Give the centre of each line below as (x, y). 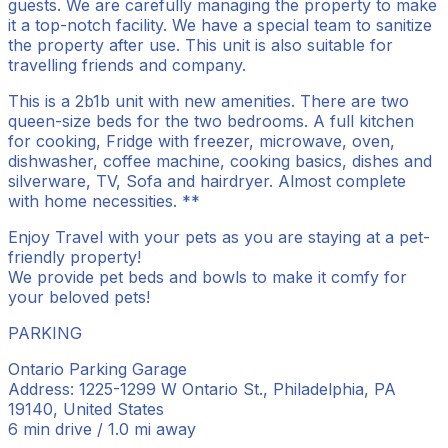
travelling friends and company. (127, 64)
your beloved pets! (79, 296)
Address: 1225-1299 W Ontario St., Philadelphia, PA (202, 388)
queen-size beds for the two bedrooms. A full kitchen (211, 120)
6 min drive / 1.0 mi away (102, 428)
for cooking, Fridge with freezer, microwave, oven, (201, 140)
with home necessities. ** (104, 200)
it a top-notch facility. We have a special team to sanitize (220, 24)
